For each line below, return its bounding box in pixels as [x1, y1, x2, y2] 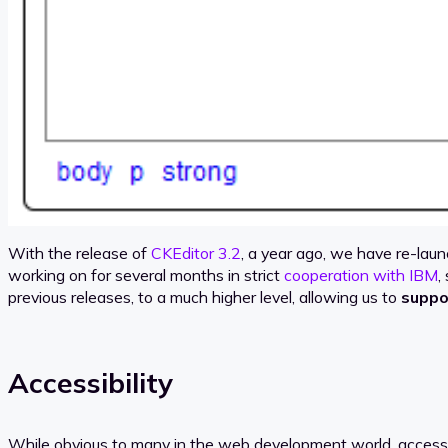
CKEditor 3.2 [151, 243, 241, 264]
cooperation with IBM [284, 265, 438, 286]
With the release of [8, 243, 151, 264]
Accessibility [8, 364, 173, 400]
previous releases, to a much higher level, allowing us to [8, 287, 401, 308]
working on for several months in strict [8, 265, 284, 286]
